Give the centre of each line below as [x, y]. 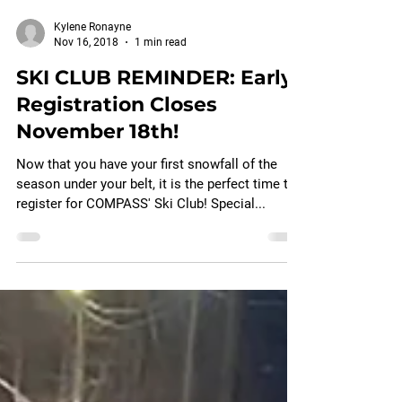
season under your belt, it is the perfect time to [156, 256]
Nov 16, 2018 [86, 114]
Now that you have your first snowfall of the [147, 236]
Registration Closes [117, 176]
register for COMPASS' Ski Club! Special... [141, 275]
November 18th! [97, 203]
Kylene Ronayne [92, 99]
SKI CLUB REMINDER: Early [154, 149]
